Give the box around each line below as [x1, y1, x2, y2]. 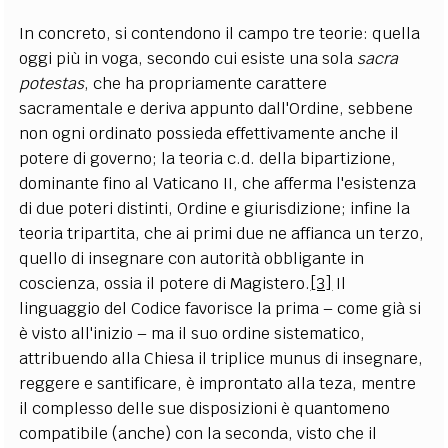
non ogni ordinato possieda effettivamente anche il [19, 122, 400, 144]
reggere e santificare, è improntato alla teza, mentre [19, 372, 417, 394]
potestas [19, 72, 85, 94]
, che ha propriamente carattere [84, 72, 328, 94]
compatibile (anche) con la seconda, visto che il [19, 422, 378, 444]
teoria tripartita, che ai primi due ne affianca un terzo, [19, 222, 425, 244]
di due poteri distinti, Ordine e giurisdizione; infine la [19, 197, 411, 219]
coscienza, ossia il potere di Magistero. [19, 272, 311, 294]
